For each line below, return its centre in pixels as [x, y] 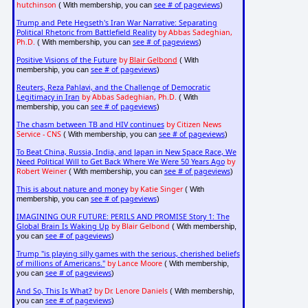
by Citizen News [194, 125]
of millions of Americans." [60, 264]
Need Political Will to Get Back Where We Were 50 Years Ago [120, 162]
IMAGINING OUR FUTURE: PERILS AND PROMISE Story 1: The [123, 217]
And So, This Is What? [54, 291]
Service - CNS [38, 134]
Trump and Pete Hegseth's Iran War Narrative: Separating [117, 23]
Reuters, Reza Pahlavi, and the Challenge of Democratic [113, 88]
